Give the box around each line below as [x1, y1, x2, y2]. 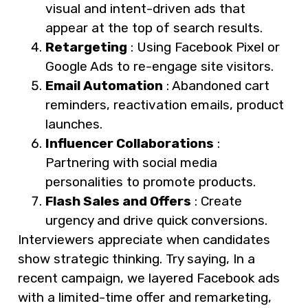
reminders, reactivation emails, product [45, 97, 284, 113]
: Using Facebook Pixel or [127, 39, 280, 56]
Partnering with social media [45, 155, 217, 171]
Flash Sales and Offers [45, 193, 191, 210]
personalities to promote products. [45, 174, 256, 190]
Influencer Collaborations [45, 135, 214, 152]
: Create [191, 193, 242, 210]
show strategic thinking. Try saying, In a [18, 251, 255, 267]
